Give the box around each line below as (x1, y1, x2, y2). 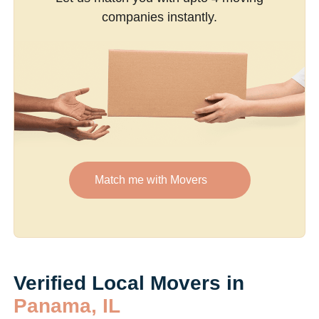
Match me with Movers (94, 174, 207, 187)
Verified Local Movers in (14, 271, 244, 294)
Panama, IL (14, 294, 120, 317)
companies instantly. (102, 10, 217, 25)
